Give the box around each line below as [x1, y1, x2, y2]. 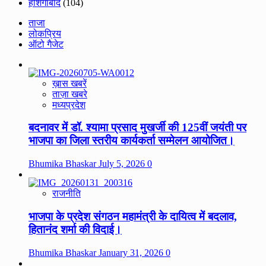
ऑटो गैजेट [28, 39, 64, 49]
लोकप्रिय [28, 28, 61, 39]
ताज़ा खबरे [52, 88, 87, 99]
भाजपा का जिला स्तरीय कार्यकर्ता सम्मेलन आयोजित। [28, 134, 235, 147]
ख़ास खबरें [52, 78, 87, 88]
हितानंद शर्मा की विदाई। [28, 223, 122, 236]
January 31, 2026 [99, 247, 166, 258]
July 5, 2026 [99, 159, 147, 169]
